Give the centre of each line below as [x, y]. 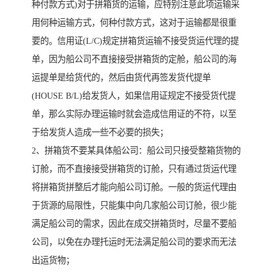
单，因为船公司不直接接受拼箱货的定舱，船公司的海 [134, 59]
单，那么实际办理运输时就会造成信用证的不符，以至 [134, 114]
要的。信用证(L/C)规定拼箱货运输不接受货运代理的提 [135, 41]
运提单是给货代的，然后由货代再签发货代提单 [121, 77]
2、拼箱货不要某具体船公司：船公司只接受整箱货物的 [136, 150]
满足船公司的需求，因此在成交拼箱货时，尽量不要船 [134, 223]
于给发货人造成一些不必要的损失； [100, 132]
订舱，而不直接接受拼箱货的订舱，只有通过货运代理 [134, 168]
